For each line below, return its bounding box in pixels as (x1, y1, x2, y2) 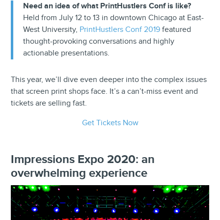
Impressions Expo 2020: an (11, 152, 155, 166)
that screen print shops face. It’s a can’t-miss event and (11, 86, 198, 96)
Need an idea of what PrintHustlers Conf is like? (23, 1, 192, 11)
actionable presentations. (23, 48, 110, 58)
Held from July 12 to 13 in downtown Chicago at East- (23, 13, 204, 23)
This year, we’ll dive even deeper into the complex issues (11, 75, 207, 84)
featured (160, 25, 192, 34)
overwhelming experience (11, 165, 148, 180)
